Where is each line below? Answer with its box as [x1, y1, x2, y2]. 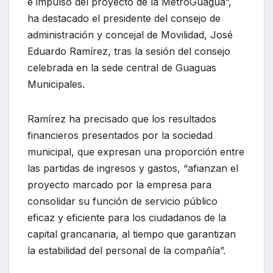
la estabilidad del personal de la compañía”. [27, 244, 225, 257]
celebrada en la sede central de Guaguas [27, 62, 216, 74]
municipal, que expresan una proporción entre [27, 146, 244, 158]
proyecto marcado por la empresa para [27, 179, 211, 191]
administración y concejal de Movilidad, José [27, 29, 233, 41]
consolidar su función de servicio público [27, 195, 218, 208]
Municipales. [27, 78, 88, 91]
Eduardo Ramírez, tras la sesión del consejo [27, 45, 230, 58]
